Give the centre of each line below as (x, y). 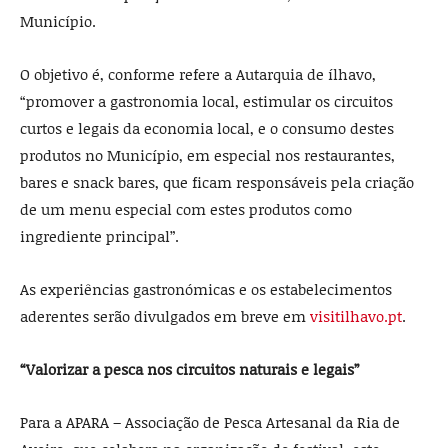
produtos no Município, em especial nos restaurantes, (207, 155)
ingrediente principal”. (99, 236)
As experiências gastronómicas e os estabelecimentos (206, 289)
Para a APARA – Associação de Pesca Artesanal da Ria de (210, 422)
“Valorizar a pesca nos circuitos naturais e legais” (189, 369)
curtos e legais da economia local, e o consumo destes (207, 128)
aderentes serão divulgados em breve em (165, 316)
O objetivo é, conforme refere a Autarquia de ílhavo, (198, 74)
